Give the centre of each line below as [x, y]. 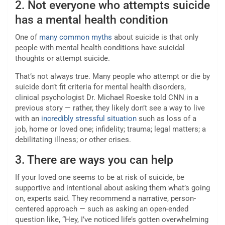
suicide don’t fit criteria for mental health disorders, [100, 87]
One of [27, 37]
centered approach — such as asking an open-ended [102, 209]
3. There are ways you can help [94, 160]
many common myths [76, 37]
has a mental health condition [95, 20]
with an [28, 119]
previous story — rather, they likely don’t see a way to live [110, 108]
